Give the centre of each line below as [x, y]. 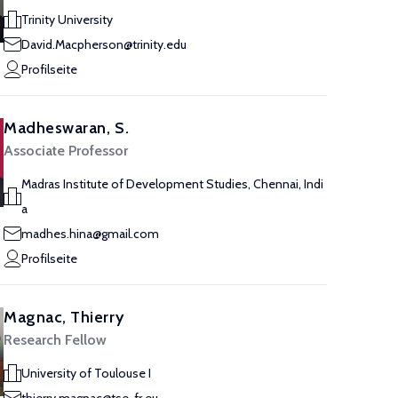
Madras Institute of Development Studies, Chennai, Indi [172, 184]
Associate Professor [66, 151]
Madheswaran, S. [67, 128]
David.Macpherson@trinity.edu [104, 44]
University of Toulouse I [86, 373]
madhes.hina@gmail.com [90, 234]
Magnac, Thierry [64, 317]
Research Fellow [55, 340]
